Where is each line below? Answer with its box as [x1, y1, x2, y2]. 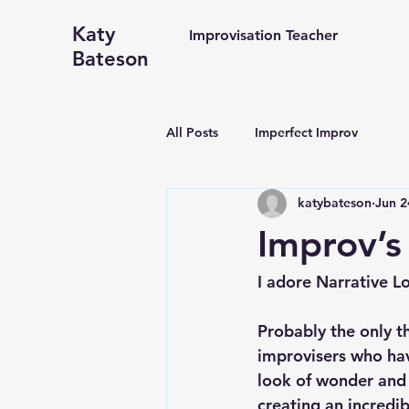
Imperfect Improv [255, 124, 358, 142]
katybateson [298, 194, 372, 212]
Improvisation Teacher [189, 26, 338, 44]
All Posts [166, 124, 218, 142]
